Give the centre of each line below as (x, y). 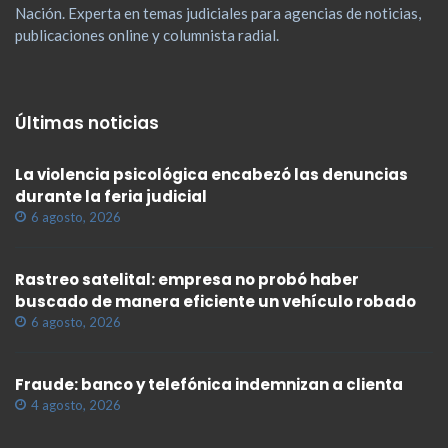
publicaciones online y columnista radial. (147, 34)
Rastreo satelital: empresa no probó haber (187, 280)
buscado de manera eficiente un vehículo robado (215, 302)
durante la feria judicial (111, 197)
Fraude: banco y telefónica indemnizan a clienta (209, 385)
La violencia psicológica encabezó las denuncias (211, 175)
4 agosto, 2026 (76, 405)
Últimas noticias (87, 123)
